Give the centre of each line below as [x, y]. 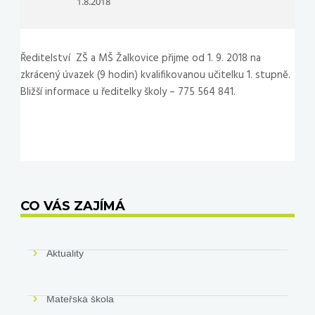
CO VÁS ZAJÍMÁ [72, 206]
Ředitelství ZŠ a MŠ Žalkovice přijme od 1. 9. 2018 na [140, 58]
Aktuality [65, 253]
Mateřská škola [81, 298]
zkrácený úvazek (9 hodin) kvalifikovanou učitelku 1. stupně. [155, 75]
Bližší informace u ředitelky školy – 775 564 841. [128, 92]
